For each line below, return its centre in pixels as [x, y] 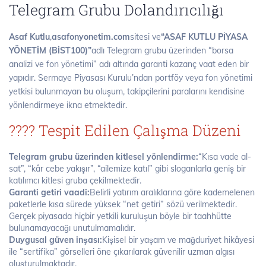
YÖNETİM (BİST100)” [50, 50]
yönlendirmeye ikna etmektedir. [68, 105]
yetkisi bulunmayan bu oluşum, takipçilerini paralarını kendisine [127, 91]
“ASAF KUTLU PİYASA [204, 37]
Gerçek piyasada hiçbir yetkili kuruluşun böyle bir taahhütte [120, 216]
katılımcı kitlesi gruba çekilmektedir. [75, 180]
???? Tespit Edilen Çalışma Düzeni [125, 131]
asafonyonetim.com [91, 37]
